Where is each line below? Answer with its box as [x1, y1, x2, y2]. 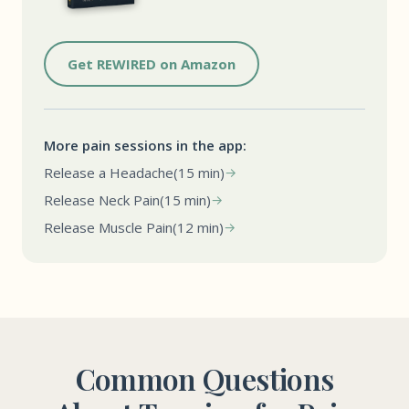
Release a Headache [44, 163, 173, 182]
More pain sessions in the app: [44, 135, 246, 154]
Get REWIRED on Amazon [68, 54, 236, 73]
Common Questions [75, 358, 334, 398]
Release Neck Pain [44, 190, 160, 209]
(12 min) [173, 217, 224, 236]
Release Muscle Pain [44, 217, 173, 236]
